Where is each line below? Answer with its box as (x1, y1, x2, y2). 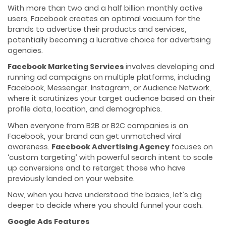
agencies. (8, 45, 43, 56)
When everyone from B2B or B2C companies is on (8, 120, 188, 131)
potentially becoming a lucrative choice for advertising (8, 35, 211, 45)
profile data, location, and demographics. (8, 104, 162, 115)
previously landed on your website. (8, 173, 135, 184)
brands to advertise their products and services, (8, 24, 186, 35)
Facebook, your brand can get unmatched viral (8, 131, 182, 141)
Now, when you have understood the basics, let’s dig (8, 189, 202, 200)
